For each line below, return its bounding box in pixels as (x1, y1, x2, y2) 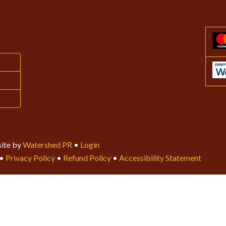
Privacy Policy (6, 152, 55, 162)
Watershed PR (23, 139, 72, 149)
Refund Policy (63, 152, 111, 162)
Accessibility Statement (119, 152, 201, 162)
